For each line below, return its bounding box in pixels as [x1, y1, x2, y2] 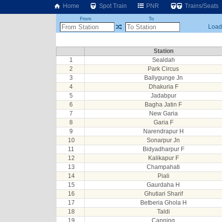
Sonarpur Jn [147, 137, 180, 144]
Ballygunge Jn [144, 74, 183, 81]
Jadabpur [150, 92, 176, 99]
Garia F [153, 119, 173, 126]
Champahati [147, 164, 180, 170]
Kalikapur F [148, 155, 179, 162]
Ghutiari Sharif [144, 190, 183, 197]
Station [153, 48, 173, 55]
